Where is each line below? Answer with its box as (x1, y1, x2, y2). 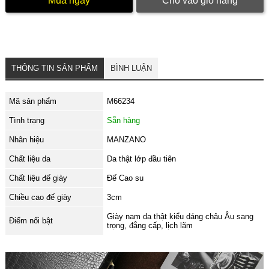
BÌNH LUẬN (110, 64, 152, 73)
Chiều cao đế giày (8, 193, 71, 202)
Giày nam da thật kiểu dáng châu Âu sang (106, 212, 253, 221)
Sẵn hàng (106, 116, 140, 125)
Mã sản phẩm (8, 97, 56, 106)
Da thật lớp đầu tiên (106, 154, 176, 163)
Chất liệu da (8, 154, 50, 163)
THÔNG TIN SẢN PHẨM (11, 64, 98, 73)
